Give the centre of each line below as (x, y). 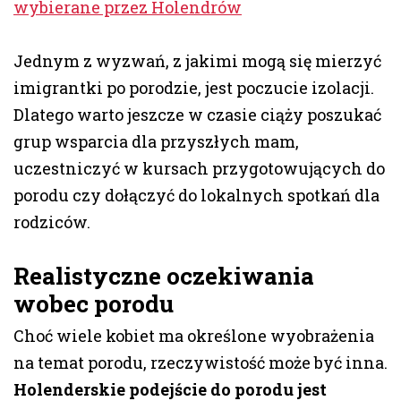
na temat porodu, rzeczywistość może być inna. (200, 363)
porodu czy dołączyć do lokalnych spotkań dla (196, 196)
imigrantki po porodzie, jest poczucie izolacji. (194, 88)
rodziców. (52, 222)
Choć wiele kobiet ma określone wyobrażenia (194, 336)
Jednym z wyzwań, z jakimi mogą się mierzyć (197, 61)
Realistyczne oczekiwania (164, 276)
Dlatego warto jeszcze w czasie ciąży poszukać (197, 115)
